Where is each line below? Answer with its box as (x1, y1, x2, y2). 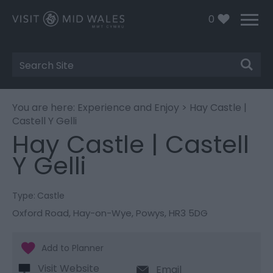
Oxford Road (12, 206, 69, 219)
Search (12, 60, 64, 82)
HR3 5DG (169, 206, 208, 219)
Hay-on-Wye (73, 206, 132, 219)
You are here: (12, 100, 77, 115)
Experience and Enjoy (77, 100, 179, 115)
